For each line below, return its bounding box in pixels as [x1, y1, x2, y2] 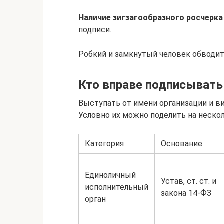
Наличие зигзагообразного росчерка [78, 13, 223, 22]
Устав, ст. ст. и [161, 176, 216, 186]
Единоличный [85, 170, 136, 180]
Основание [161, 139, 202, 148]
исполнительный [85, 182, 148, 192]
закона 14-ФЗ [161, 188, 211, 198]
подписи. [78, 25, 111, 34]
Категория [85, 139, 124, 148]
